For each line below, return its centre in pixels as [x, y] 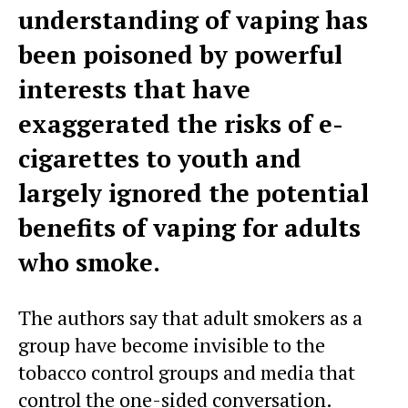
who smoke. [89, 263]
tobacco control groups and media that [187, 372]
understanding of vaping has [193, 20]
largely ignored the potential [194, 194]
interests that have [134, 90]
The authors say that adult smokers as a [190, 318]
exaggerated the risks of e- [181, 124]
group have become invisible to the [172, 345]
